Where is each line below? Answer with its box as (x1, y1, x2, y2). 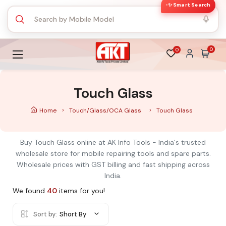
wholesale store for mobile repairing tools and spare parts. (15, 149, 211, 158)
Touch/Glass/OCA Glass (69, 106, 143, 115)
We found (13, 186, 47, 195)
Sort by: (33, 210, 57, 218)
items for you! (57, 186, 105, 195)
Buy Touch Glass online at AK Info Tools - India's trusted (20, 138, 206, 147)
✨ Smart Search (167, 1, 211, 8)
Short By (60, 210, 88, 218)
